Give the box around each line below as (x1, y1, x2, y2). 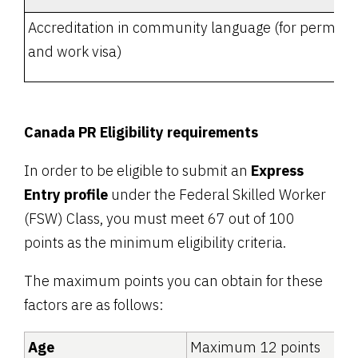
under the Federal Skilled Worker (108, 185, 326, 204)
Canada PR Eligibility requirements (24, 122, 258, 141)
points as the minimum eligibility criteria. (24, 233, 286, 252)
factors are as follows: (24, 295, 164, 314)
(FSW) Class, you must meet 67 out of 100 (24, 209, 295, 228)
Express (251, 161, 304, 180)
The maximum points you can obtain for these (24, 271, 323, 290)
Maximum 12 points (190, 337, 320, 356)
